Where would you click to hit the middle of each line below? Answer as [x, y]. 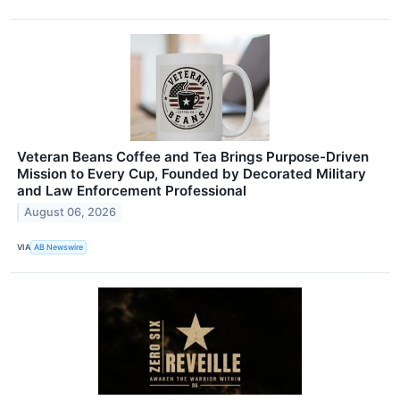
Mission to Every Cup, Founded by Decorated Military [192, 173]
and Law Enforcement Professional [132, 190]
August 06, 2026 [71, 212]
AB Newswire [59, 247]
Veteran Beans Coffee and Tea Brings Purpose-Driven [193, 156]
